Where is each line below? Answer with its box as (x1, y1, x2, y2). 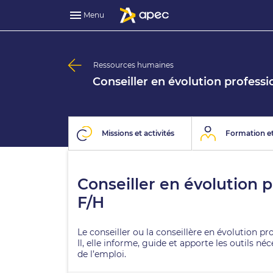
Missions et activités (101, 129, 174, 138)
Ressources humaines (93, 60, 174, 69)
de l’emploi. (77, 249, 126, 260)
